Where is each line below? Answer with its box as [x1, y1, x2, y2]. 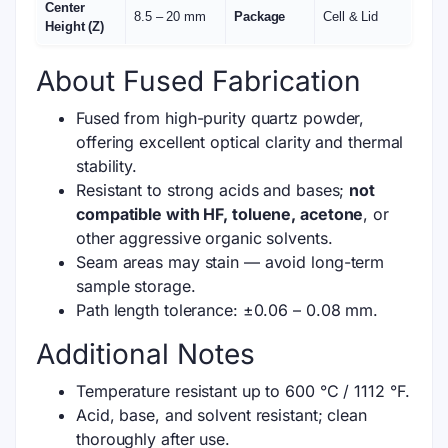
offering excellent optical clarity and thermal [76, 131, 404, 152]
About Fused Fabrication [36, 63, 361, 98]
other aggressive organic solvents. [76, 227, 333, 248]
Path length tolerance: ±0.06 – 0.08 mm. [76, 299, 379, 320]
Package [234, 9, 286, 24]
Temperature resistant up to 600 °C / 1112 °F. [76, 380, 410, 401]
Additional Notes [36, 336, 255, 371]
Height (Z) [45, 19, 105, 34]
